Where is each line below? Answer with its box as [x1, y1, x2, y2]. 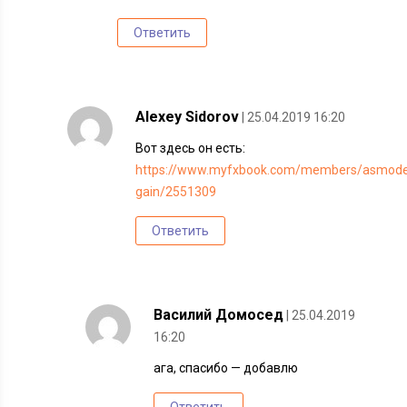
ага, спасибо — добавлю [154, 361, 299, 375]
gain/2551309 [135, 184, 217, 199]
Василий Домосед [154, 306, 284, 323]
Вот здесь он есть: [135, 141, 246, 155]
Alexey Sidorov [135, 108, 240, 125]
